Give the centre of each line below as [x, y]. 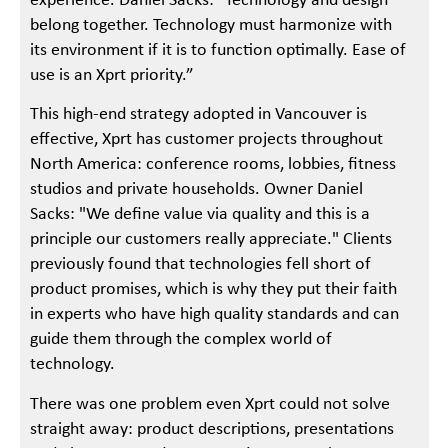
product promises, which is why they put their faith [214, 290]
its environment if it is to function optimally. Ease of [218, 50]
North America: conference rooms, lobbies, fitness [213, 165]
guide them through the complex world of [181, 340]
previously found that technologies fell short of [201, 265]
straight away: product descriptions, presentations [212, 429]
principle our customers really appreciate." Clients [211, 240]
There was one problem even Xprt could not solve [210, 404]
